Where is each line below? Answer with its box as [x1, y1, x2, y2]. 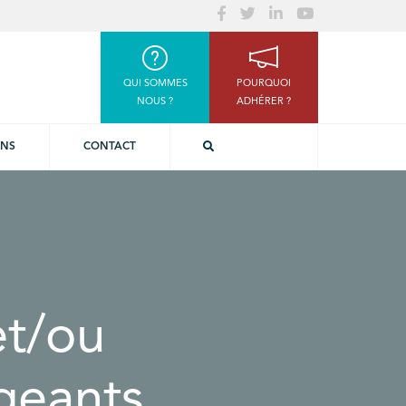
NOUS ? [137, 97, 173, 107]
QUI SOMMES [122, 79, 188, 89]
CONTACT [82, 141, 136, 152]
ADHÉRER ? [237, 97, 291, 107]
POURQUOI [237, 79, 291, 89]
